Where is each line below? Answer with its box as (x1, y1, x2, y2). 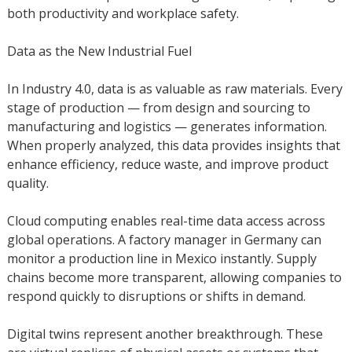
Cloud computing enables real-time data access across (6, 212, 325, 230)
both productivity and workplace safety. (6, 5, 239, 23)
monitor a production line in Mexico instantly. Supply (6, 250, 317, 268)
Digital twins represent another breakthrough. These (6, 325, 323, 343)
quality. (6, 174, 49, 192)
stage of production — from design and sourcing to (6, 99, 310, 117)
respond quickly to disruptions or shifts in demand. (6, 288, 306, 306)
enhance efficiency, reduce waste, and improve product (6, 156, 328, 174)
